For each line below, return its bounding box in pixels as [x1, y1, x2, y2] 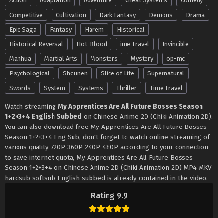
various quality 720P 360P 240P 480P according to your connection [5, 143, 208, 152]
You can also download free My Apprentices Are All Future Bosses [5, 123, 207, 131]
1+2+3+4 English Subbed [5, 112, 82, 121]
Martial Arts [44, 55, 77, 63]
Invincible [163, 40, 189, 48]
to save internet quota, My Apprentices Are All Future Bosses [5, 153, 193, 162]
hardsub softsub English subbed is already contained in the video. [5, 174, 208, 182]
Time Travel [150, 84, 182, 92]
